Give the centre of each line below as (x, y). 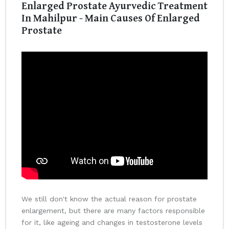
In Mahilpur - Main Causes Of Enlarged (111, 18)
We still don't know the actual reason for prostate (109, 199)
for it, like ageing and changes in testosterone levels (112, 223)
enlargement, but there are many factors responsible (113, 211)
